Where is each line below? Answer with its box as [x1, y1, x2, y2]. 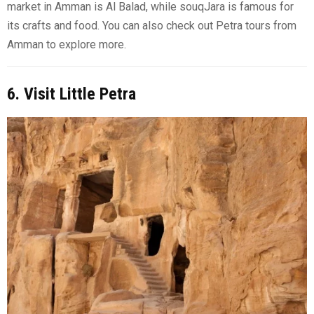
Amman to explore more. [7, 38, 126, 52]
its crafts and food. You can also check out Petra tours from [7, 19, 296, 33]
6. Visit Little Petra [7, 84, 136, 104]
